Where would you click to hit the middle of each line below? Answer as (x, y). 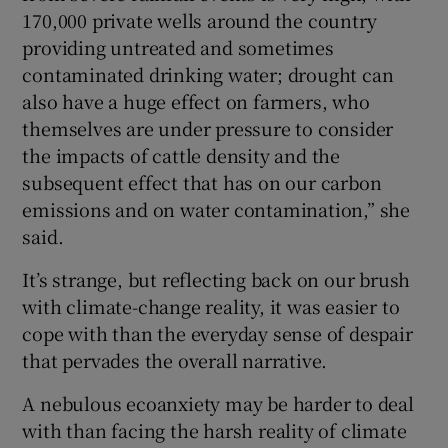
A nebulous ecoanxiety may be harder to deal (218, 402)
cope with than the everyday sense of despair (217, 332)
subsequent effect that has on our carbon (202, 181)
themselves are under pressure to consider (208, 127)
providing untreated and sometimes (178, 46)
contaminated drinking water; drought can (208, 73)
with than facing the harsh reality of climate (214, 429)
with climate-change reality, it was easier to (211, 305)
